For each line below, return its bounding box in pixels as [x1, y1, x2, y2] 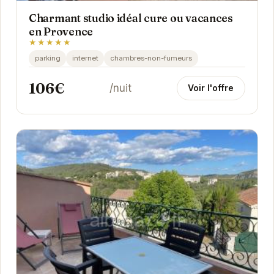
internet [72, 53, 98, 62]
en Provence [28, 25, 94, 39]
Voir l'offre [188, 83, 234, 94]
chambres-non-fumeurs [109, 53, 192, 62]
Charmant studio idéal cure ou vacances [28, 12, 233, 25]
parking [34, 53, 61, 62]
